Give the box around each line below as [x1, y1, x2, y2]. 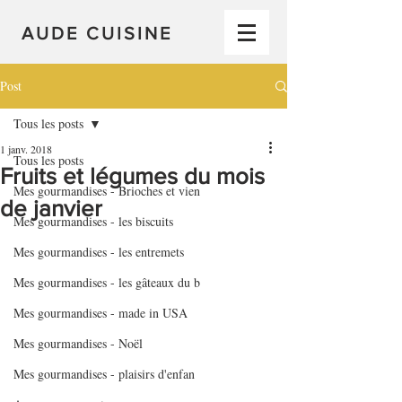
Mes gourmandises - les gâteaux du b [13, 274, 200, 291]
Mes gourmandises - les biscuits [13, 213, 173, 230]
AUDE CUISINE [22, 23, 172, 43]
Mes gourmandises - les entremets [13, 243, 184, 260]
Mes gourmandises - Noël [13, 335, 143, 352]
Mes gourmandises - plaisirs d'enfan [13, 365, 195, 382]
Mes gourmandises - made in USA [13, 304, 188, 321]
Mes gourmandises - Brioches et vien [13, 182, 200, 199]
